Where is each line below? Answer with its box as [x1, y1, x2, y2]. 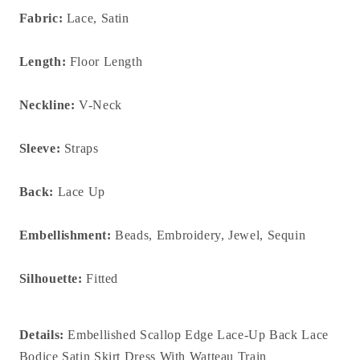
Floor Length [66, 54, 143, 68]
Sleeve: [18, 141, 61, 155]
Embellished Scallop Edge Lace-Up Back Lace [67, 327, 329, 342]
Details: [18, 327, 68, 342]
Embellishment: [18, 227, 112, 242]
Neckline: [18, 97, 76, 112]
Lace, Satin [63, 10, 129, 25]
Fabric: [18, 10, 63, 25]
